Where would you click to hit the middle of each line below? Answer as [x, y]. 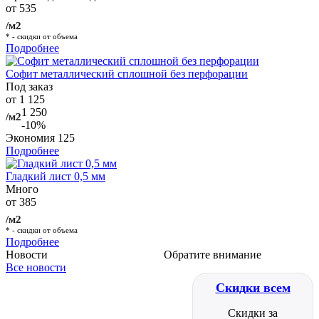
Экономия [32, 138]
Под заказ [29, 87]
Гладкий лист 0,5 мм [56, 176]
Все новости [36, 267]
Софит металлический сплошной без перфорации [127, 74]
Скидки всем [253, 288]
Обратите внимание [213, 255]
